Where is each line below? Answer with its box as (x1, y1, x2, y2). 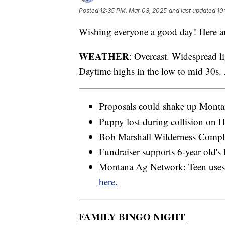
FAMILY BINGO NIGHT (79, 209, 185, 223)
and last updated (169, 6, 215, 14)
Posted (79, 6, 100, 14)
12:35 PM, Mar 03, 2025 (100, 6, 167, 14)
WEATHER (79, 49, 129, 63)
